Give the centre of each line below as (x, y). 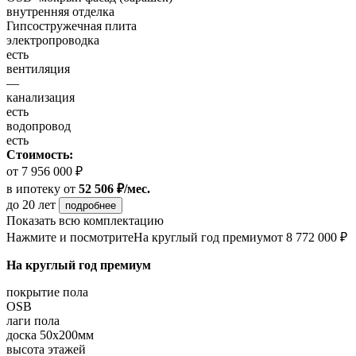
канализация (41, 98)
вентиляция (38, 69)
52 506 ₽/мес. (114, 189)
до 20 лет (33, 205)
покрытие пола (47, 292)
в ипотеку (33, 189)
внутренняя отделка (60, 12)
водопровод (39, 126)
